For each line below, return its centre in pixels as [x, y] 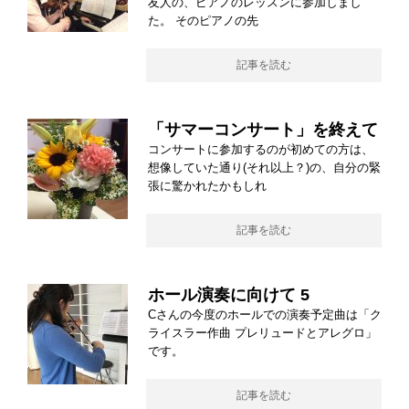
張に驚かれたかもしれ [207, 185]
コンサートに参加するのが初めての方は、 [261, 149]
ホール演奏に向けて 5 [229, 294]
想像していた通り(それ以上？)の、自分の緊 [264, 167]
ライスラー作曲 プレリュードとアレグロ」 [262, 332]
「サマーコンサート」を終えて [263, 129]
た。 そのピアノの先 [203, 20]
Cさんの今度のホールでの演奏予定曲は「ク [265, 314]
